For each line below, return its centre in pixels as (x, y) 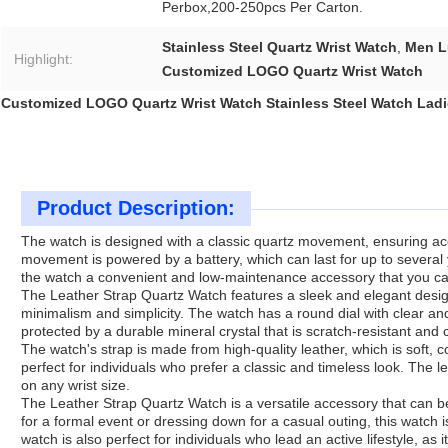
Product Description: (136, 208)
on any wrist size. (75, 385)
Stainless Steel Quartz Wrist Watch (279, 47)
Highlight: (43, 59)
